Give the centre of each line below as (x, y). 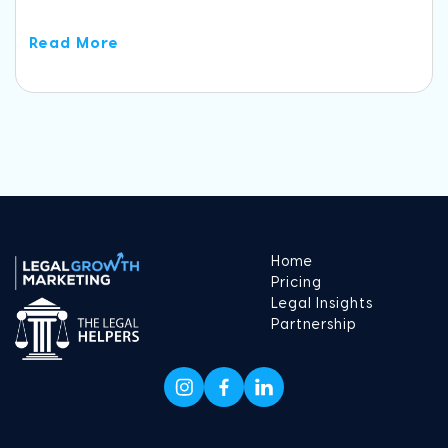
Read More (74, 43)
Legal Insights (322, 304)
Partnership (313, 325)
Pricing (296, 283)
